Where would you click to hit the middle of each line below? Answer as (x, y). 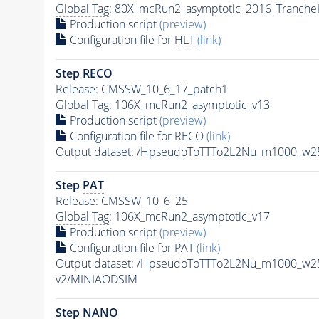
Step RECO (84, 73)
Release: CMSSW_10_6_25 (121, 200)
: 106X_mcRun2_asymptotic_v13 (189, 104)
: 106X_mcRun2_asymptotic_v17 (189, 216)
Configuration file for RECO (136, 136)
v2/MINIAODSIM (96, 279)
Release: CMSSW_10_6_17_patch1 (141, 89)
